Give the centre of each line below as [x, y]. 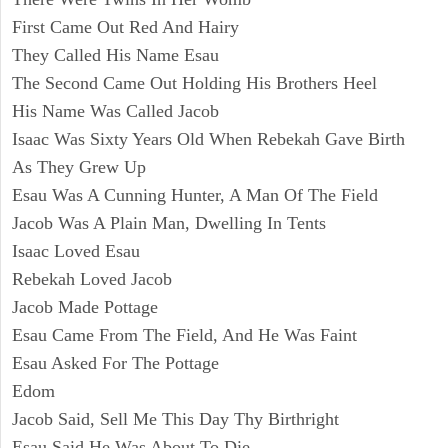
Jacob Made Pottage [85, 307]
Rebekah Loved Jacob [92, 279]
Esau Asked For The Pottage [115, 363]
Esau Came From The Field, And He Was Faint [184, 335]
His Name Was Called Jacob [115, 111]
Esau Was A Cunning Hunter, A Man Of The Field [195, 195]
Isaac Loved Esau [76, 251]
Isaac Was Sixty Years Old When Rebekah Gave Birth [208, 139]
